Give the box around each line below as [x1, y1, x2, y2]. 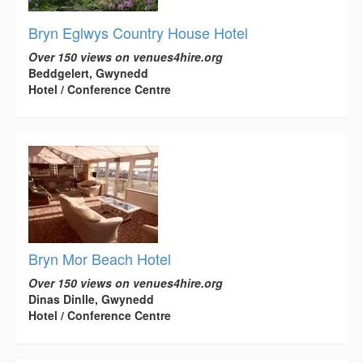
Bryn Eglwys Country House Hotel [28, 22, 248, 44]
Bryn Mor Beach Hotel [28, 248, 171, 270]
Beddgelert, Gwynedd [28, 65, 148, 82]
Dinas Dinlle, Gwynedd [28, 291, 154, 308]
